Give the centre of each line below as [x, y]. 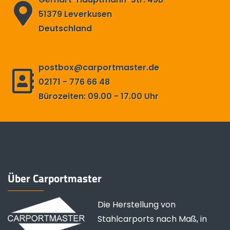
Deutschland [65, 28]
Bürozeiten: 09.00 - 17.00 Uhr [99, 96]
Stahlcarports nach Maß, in [152, 219]
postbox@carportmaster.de [99, 67]
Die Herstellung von [137, 204]
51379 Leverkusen [75, 14]
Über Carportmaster [55, 178]
